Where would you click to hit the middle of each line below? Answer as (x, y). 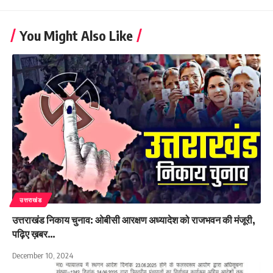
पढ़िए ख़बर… (34, 234)
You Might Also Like (76, 36)
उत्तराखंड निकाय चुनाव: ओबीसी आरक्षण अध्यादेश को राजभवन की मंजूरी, (134, 220)
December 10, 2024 (43, 255)
